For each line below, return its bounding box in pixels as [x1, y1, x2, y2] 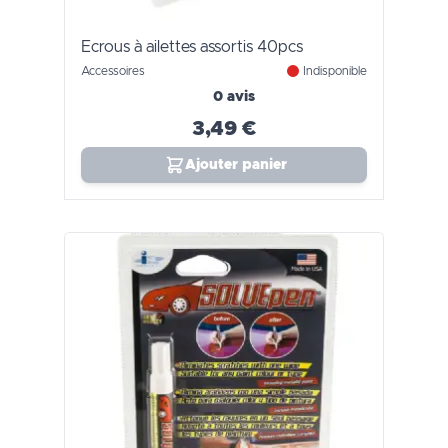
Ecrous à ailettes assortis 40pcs [81, 39, 303, 55]
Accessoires [81, 65, 145, 77]
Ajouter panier [185, 158, 287, 172]
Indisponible [303, 65, 367, 77]
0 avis [213, 90, 255, 104]
